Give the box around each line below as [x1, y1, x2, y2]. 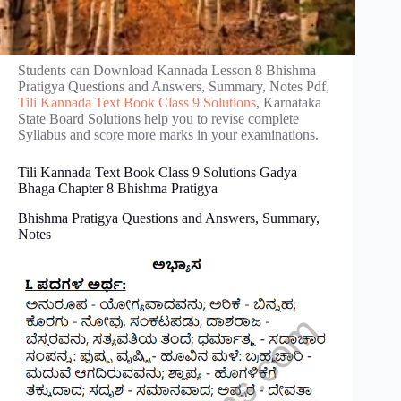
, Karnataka [256, 95, 321, 110]
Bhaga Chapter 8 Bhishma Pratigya [18, 181, 218, 196]
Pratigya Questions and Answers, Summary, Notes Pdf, [18, 79, 329, 94]
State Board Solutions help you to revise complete [18, 111, 299, 126]
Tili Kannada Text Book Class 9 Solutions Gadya [18, 165, 297, 180]
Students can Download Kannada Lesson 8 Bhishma [18, 63, 316, 78]
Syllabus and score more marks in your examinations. [18, 127, 319, 142]
